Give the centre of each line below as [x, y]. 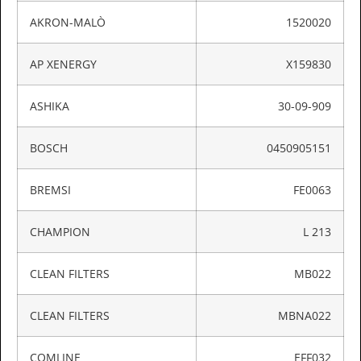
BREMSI [50, 189]
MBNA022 [305, 315]
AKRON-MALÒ [68, 22]
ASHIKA [50, 106]
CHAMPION [60, 231]
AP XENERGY [63, 64]
